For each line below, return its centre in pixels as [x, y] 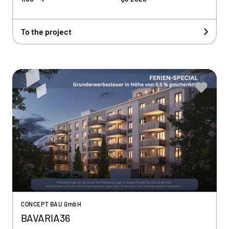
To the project [46, 31]
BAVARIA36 [45, 218]
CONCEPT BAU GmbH [51, 204]
